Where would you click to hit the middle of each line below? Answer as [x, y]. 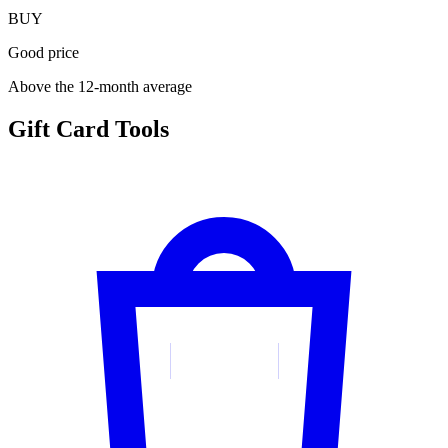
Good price [43, 53]
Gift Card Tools [88, 129]
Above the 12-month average [100, 87]
